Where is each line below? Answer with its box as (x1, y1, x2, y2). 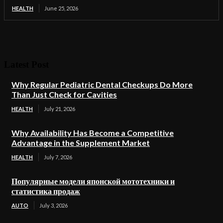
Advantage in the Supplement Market (11, 138, 150, 147)
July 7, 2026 (44, 154, 72, 160)
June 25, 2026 (44, 4, 78, 11)
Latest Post (4, 59, 49, 70)
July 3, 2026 (39, 202, 68, 209)
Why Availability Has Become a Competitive (11, 128, 174, 137)
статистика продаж (11, 186, 80, 196)
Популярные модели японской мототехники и (11, 176, 175, 186)
